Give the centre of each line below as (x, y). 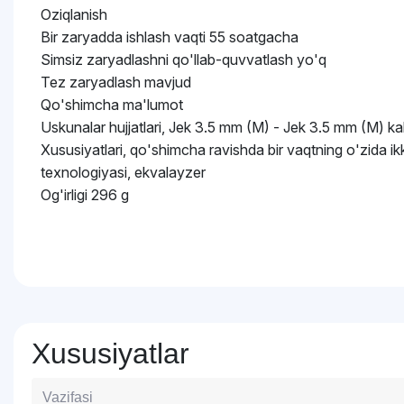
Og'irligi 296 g (85, 195)
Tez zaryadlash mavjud (116, 82)
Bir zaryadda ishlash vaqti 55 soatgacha (170, 37)
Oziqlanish (74, 14)
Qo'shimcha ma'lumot (112, 105)
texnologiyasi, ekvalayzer (123, 172)
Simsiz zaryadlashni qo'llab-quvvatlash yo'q (184, 60)
